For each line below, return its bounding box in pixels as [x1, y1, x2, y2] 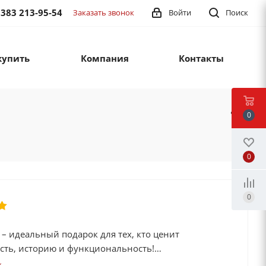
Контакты [178, 52, 224, 65]
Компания [81, 52, 129, 65]
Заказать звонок [73, 7, 134, 18]
